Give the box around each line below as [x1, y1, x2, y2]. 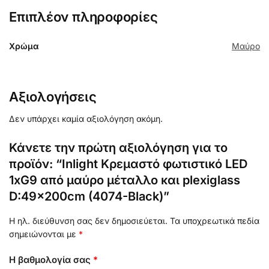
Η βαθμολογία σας [9, 253, 93, 265]
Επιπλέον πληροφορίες [9, 9, 158, 25]
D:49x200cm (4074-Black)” [9, 189, 169, 204]
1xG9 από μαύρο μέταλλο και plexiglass [9, 173, 240, 188]
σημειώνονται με [9, 229, 79, 240]
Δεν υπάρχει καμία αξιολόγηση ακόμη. [9, 113, 163, 124]
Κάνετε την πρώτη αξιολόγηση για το [9, 141, 228, 156]
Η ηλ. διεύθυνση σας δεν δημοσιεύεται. [9, 216, 168, 226]
